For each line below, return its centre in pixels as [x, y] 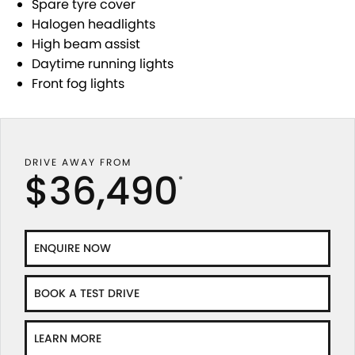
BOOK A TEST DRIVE [87, 293]
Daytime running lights [103, 63]
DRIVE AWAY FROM [78, 162]
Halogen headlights [94, 24]
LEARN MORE [68, 338]
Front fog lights [78, 83]
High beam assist [88, 44]
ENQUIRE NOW [73, 248]
